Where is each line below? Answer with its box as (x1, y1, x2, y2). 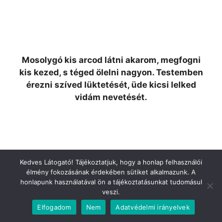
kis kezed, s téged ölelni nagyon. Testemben (19, 67, 203, 77)
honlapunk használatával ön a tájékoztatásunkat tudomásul (20, 178, 202, 186)
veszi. (102, 188, 120, 196)
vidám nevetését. (75, 92, 147, 102)
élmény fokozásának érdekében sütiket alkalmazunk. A (26, 168, 196, 176)
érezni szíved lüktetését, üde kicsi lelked (26, 80, 196, 90)
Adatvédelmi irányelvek (115, 203, 190, 211)
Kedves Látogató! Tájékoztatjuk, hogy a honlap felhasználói (20, 158, 202, 166)
